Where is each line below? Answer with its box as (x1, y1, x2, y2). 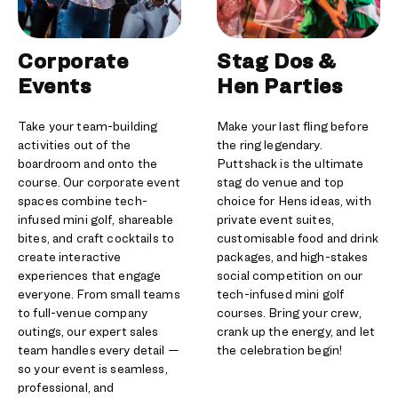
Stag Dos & (217, 48, 336, 74)
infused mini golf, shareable (18, 211, 173, 227)
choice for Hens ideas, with (217, 193, 371, 208)
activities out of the (18, 137, 131, 152)
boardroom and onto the (18, 155, 158, 171)
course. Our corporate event (18, 174, 180, 189)
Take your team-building (18, 118, 158, 133)
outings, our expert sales (18, 323, 159, 338)
